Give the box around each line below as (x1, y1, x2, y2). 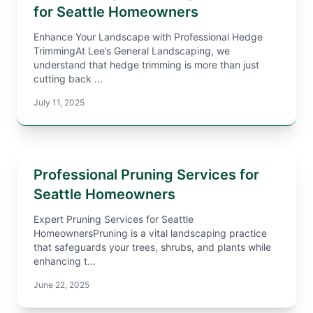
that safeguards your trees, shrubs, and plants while (34, 241, 271, 253)
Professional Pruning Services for (34, 166, 259, 183)
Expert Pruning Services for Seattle (34, 213, 194, 225)
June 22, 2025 (34, 279, 89, 290)
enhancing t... (34, 255, 96, 267)
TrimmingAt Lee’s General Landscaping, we (34, 45, 230, 57)
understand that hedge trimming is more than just (34, 59, 259, 71)
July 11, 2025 (34, 97, 85, 108)
